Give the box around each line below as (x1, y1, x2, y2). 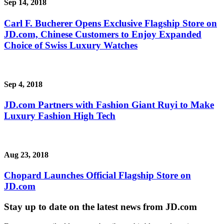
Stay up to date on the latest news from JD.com (4, 201, 197, 212)
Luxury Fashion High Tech (4, 110, 115, 121)
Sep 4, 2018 (4, 79, 42, 88)
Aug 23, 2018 (4, 150, 48, 159)
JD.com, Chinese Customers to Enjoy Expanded (4, 28, 201, 39)
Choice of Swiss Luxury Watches (4, 39, 137, 50)
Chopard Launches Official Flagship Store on (4, 170, 191, 181)
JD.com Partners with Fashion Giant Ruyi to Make (4, 99, 214, 110)
